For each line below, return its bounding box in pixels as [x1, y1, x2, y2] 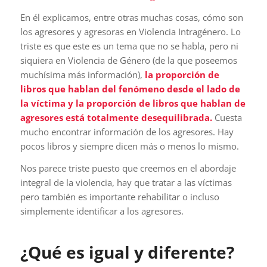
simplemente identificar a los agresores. [20, 204, 184, 217]
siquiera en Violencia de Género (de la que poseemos [20, 54, 237, 66]
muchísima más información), [20, 68, 145, 80]
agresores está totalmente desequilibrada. [20, 111, 212, 123]
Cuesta [212, 111, 242, 123]
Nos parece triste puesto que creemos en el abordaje [20, 162, 236, 174]
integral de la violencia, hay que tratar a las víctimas [20, 176, 232, 188]
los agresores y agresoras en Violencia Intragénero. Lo [20, 25, 241, 38]
